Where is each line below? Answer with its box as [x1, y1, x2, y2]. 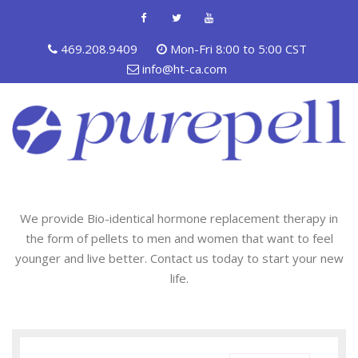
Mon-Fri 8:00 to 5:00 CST [166, 41, 307, 57]
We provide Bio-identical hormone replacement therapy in [20, 210, 338, 227]
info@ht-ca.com [142, 61, 227, 77]
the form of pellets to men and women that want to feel [25, 230, 333, 247]
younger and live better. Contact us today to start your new [14, 250, 344, 267]
